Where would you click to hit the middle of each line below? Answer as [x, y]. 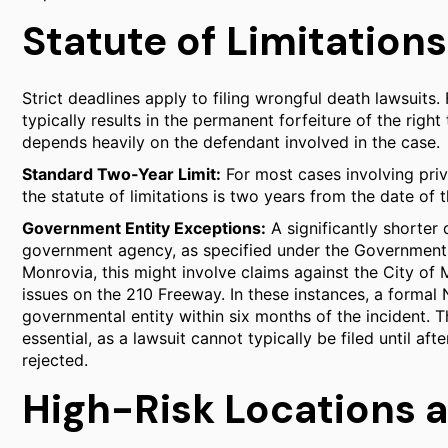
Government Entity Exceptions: [144, 228]
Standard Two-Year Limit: [121, 174]
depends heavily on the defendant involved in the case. [231, 142]
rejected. [55, 360]
